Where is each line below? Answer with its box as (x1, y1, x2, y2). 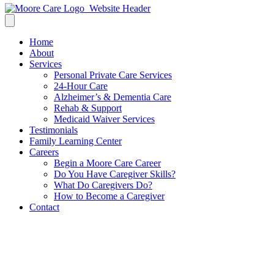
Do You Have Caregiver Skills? (54, 169, 176, 179)
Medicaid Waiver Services (54, 114, 155, 124)
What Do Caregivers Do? (54, 180, 152, 190)
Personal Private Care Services (54, 70, 172, 80)
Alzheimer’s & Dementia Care (54, 92, 171, 102)
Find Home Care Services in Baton (5, 224, 223, 241)
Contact (29, 202, 59, 212)
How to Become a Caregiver (54, 191, 165, 201)
